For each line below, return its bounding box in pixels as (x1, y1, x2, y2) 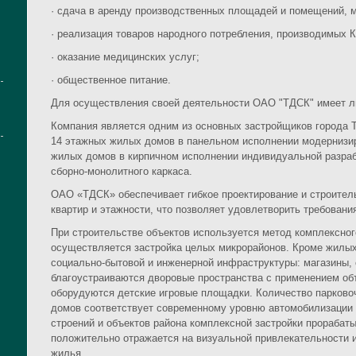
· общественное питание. (51, 74, 171, 87)
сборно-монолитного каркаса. (51, 165, 192, 178)
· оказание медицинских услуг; (51, 51, 199, 64)
